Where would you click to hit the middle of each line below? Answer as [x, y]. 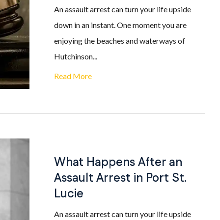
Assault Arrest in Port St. [120, 178]
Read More [73, 76]
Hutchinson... [76, 56]
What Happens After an [118, 163]
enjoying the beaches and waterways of [120, 41]
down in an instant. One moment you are [120, 25]
